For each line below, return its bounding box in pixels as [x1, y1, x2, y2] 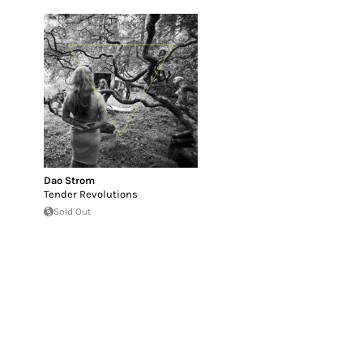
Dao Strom [44, 173, 95, 186]
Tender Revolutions [44, 187, 138, 200]
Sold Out [53, 205, 92, 217]
